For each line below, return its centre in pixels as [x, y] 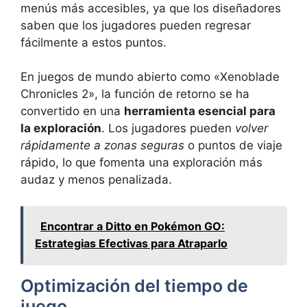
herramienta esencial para [200, 111]
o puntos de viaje [233, 146]
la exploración [61, 128]
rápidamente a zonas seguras [102, 146]
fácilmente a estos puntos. [94, 42]
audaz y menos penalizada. [96, 180]
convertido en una [72, 111]
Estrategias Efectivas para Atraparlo [131, 243]
